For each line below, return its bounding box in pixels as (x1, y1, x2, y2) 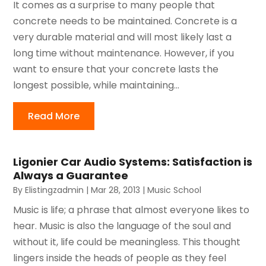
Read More (28, 109, 80, 123)
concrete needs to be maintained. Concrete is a (13, 14, 237, 28)
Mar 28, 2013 (91, 183, 141, 196)
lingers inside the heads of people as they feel (13, 251, 227, 265)
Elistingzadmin (25, 183, 84, 196)
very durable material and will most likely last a (13, 30, 232, 44)
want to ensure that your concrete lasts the (13, 62, 219, 76)
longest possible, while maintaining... (13, 78, 180, 92)
